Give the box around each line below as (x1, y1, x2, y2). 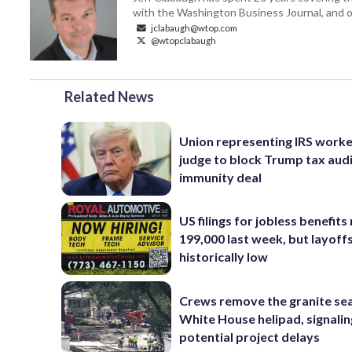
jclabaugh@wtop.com (149, 22, 237, 34)
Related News (64, 88, 154, 106)
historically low (179, 249, 269, 265)
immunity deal (179, 169, 262, 185)
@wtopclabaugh (149, 35, 216, 46)
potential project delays (179, 328, 321, 344)
